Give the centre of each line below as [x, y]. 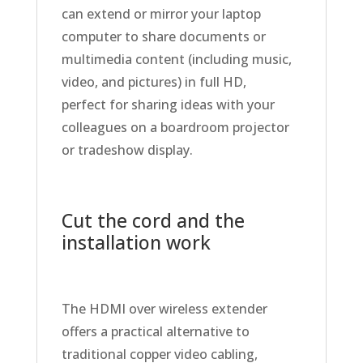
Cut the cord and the [153, 221]
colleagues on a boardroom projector [175, 128]
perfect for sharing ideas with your [168, 105]
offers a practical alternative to [155, 332]
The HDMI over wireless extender [164, 309]
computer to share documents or [163, 37]
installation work [136, 243]
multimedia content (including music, [176, 60]
